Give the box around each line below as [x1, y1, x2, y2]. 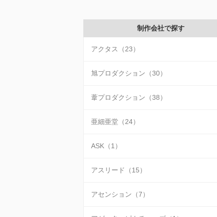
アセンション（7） [91, 190, 149, 198]
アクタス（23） [91, 45, 139, 53]
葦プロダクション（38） [91, 93, 167, 101]
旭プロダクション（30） [91, 69, 167, 77]
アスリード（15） [91, 166, 146, 174]
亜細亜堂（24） [91, 118, 139, 125]
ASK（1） [91, 142, 122, 150]
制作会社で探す [137, 24, 185, 32]
